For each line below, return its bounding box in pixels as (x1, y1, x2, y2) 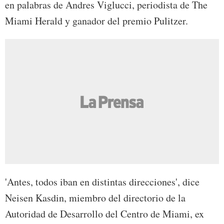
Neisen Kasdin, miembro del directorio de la (5, 191, 185, 205)
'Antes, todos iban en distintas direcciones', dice (5, 175, 199, 189)
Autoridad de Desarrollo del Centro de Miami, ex (5, 207, 204, 221)
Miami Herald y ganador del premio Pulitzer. (5, 14, 188, 28)
